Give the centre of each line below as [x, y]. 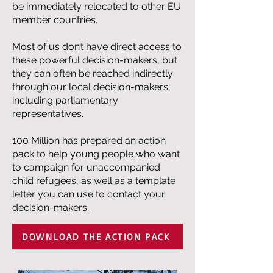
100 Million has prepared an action [89, 140]
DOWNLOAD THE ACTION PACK [96, 236]
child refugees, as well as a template [94, 181]
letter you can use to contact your [89, 194]
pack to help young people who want [96, 154]
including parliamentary [65, 100]
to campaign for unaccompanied [86, 167]
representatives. [48, 114]
